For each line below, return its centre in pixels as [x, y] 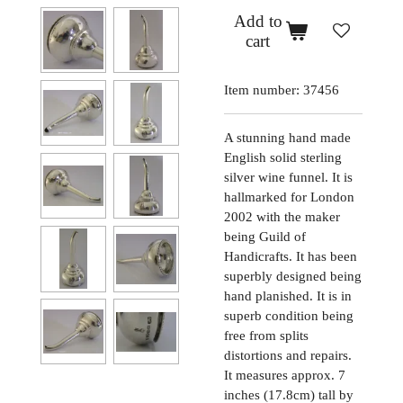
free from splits [266, 335]
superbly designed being [293, 276]
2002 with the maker [282, 216]
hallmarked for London [289, 197]
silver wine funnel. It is [288, 177]
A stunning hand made [287, 137]
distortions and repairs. [288, 355]
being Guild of [265, 236]
